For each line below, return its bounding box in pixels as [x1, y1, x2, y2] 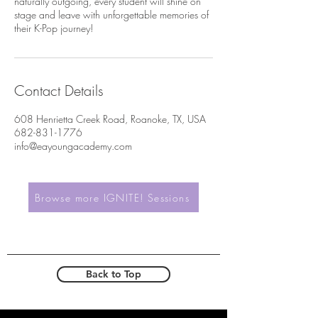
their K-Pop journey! [14, 21, 93, 35]
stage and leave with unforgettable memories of [14, 8, 209, 21]
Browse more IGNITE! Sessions [34, 190, 190, 204]
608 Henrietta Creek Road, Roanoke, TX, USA [14, 112, 206, 126]
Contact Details [14, 81, 104, 100]
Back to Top [86, 268, 141, 280]
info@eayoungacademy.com [14, 139, 132, 153]
